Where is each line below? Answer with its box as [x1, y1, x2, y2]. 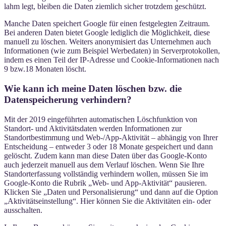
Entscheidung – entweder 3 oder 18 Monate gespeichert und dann [4, 142, 213, 151]
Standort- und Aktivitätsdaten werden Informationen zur [4, 124, 182, 133]
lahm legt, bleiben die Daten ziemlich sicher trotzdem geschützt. [4, 2, 206, 11]
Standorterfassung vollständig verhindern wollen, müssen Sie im [4, 169, 208, 178]
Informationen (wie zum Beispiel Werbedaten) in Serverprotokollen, [4, 46, 220, 55]
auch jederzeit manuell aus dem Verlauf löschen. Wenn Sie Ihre [4, 160, 204, 169]
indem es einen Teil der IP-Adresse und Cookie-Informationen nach [4, 55, 219, 65]
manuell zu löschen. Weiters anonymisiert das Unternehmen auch [4, 37, 211, 46]
